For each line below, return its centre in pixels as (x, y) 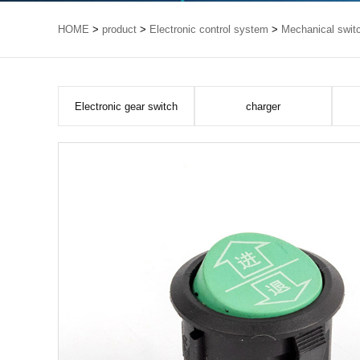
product (119, 29)
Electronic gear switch (127, 106)
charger (264, 106)
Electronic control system (209, 29)
